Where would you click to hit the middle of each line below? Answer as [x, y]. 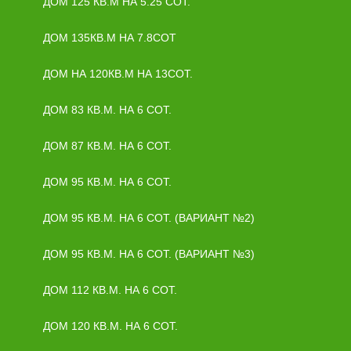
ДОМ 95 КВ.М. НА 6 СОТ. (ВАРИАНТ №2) [149, 218]
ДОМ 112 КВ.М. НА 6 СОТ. [110, 290]
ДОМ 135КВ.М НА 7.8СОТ [110, 38]
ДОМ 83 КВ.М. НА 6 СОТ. [107, 110]
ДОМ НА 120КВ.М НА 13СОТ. [118, 74]
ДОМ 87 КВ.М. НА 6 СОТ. [107, 146]
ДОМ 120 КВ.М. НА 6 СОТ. [110, 326]
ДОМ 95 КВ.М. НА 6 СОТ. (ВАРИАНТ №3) [149, 254]
